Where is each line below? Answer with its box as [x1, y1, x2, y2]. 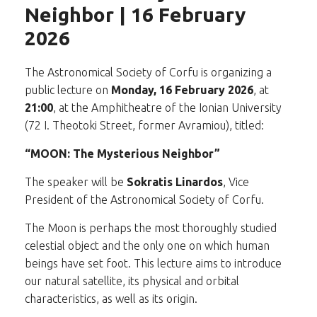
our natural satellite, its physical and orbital [25, 275, 239, 287]
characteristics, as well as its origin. [25, 292, 197, 305]
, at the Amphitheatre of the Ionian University [53, 101, 282, 114]
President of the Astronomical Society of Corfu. [25, 193, 264, 206]
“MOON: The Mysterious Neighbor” [25, 147, 220, 160]
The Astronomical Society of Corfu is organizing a [25, 66, 272, 79]
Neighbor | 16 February [25, 4, 246, 25]
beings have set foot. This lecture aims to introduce [25, 257, 282, 270]
